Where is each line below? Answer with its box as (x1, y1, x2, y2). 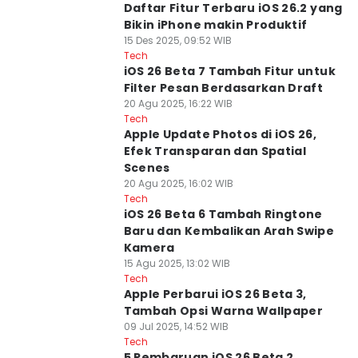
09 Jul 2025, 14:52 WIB (123, 320, 229, 333)
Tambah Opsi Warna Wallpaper (123, 303, 324, 319)
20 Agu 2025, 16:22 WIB (123, 97, 233, 110)
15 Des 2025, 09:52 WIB (123, 34, 232, 47)
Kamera (123, 240, 175, 256)
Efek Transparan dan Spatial (123, 143, 307, 159)
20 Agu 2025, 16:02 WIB (123, 177, 233, 190)
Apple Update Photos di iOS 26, (123, 126, 317, 142)
